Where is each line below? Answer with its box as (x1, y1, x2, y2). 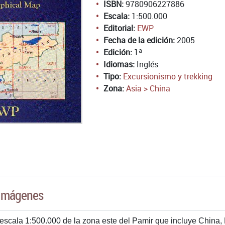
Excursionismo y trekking (123, 71, 212, 82)
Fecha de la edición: (103, 35, 175, 46)
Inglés (135, 59, 158, 70)
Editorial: (103, 23, 135, 34)
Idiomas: (103, 59, 135, 70)
